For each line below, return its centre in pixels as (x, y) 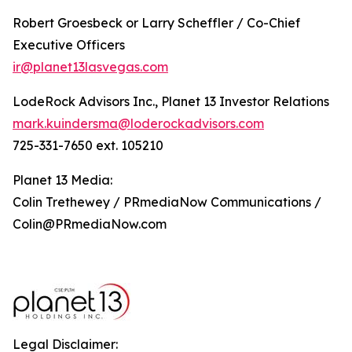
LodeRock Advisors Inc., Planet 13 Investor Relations (171, 101)
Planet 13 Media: (62, 180)
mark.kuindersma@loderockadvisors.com (138, 123)
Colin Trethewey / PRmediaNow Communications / (167, 202)
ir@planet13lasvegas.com (90, 67)
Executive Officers (69, 45)
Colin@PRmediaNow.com (93, 224)
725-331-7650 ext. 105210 (88, 145)
